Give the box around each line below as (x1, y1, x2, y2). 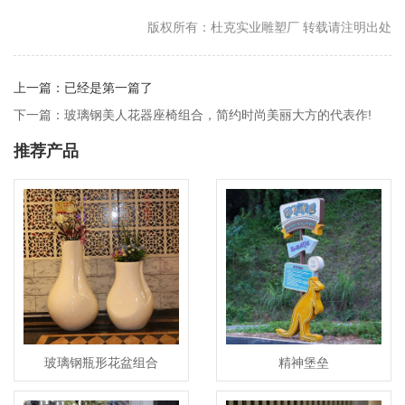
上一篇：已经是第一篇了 (14, 80, 153, 96)
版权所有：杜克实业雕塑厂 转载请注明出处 (147, 20, 391, 35)
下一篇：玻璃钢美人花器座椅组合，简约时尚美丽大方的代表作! (14, 108, 372, 123)
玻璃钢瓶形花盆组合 (44, 355, 158, 371)
